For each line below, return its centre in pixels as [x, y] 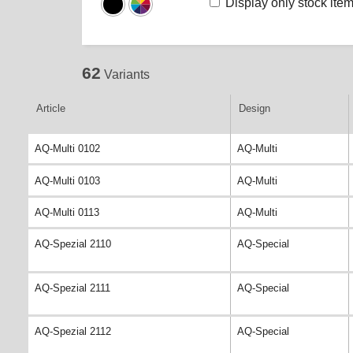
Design [255, 109]
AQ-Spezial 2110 [73, 244]
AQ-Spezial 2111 [72, 288]
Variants [127, 74]
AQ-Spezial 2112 [73, 332]
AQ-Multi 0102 [67, 149]
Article [51, 109]
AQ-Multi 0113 [67, 213]
